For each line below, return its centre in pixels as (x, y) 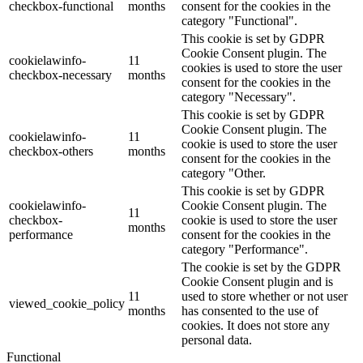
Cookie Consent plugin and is (257, 281)
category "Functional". (239, 20)
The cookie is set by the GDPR (261, 267)
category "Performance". (245, 249)
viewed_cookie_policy (67, 303)
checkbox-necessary (60, 75)
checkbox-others (51, 151)
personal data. (217, 340)
